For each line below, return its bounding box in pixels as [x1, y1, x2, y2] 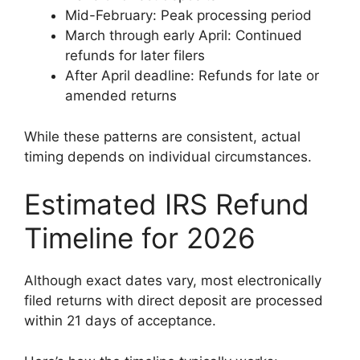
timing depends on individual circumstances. [24, 148, 312, 165]
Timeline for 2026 [24, 221, 256, 256]
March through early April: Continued [65, 27, 302, 44]
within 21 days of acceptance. [24, 313, 216, 329]
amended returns [65, 88, 177, 104]
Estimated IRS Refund [24, 187, 309, 222]
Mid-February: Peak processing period [65, 7, 312, 24]
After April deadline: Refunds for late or [65, 67, 319, 84]
